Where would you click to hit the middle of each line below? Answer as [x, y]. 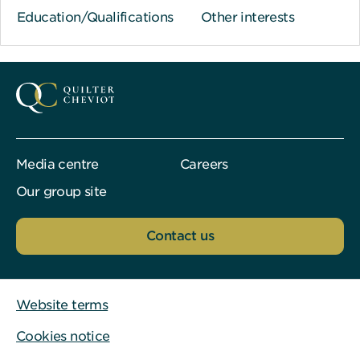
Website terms [62, 305]
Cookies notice [63, 336]
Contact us [180, 235]
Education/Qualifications [95, 17]
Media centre [57, 164]
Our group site [61, 191]
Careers [204, 164]
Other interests [248, 17]
